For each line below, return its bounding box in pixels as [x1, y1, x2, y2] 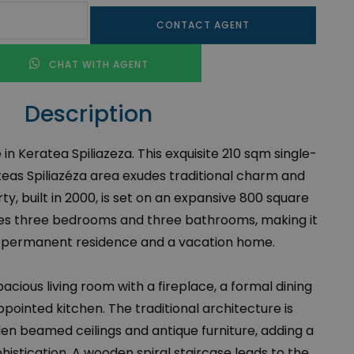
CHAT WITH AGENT [45, 58, 149, 71]
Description [24, 99, 153, 130]
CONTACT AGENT [156, 18, 250, 32]
